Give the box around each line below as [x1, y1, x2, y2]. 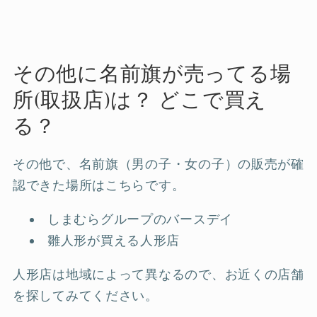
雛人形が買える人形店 [47, 232, 180, 248]
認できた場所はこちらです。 [13, 177, 185, 193]
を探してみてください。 [13, 287, 158, 304]
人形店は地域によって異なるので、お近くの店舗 [13, 266, 304, 282]
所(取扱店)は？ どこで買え [13, 87, 267, 113]
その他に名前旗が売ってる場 [13, 61, 292, 86]
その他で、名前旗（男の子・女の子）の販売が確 [13, 156, 304, 172]
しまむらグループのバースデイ [47, 211, 234, 227]
